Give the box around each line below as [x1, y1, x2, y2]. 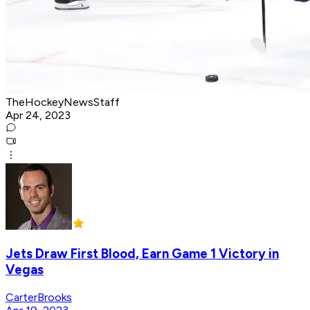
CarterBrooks [6, 290, 72, 304]
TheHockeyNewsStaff [6, 95, 120, 109]
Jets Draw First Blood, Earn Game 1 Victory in [6, 245, 279, 262]
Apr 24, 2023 [6, 109, 71, 122]
